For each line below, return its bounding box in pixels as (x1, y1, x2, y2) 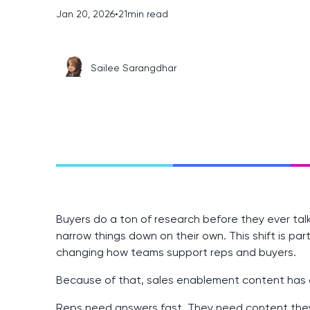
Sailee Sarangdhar (90, 62, 176, 73)
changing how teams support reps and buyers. (55, 246, 296, 259)
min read (127, 8, 168, 19)
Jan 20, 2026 (55, 8, 115, 19)
